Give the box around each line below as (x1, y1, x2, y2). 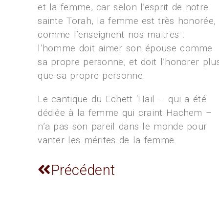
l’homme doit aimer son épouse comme (38, 43, 213, 54)
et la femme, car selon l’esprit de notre (38, 1, 209, 13)
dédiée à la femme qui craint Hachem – (38, 107, 213, 118)
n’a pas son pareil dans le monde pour (38, 121, 207, 132)
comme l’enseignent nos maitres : (38, 29, 184, 40)
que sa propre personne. (38, 70, 149, 81)
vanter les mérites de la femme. (38, 134, 180, 146)
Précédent (50, 162, 115, 178)
